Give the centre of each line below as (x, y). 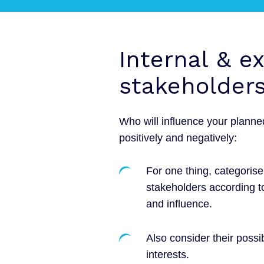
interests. (168, 254)
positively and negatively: (178, 138)
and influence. (179, 204)
